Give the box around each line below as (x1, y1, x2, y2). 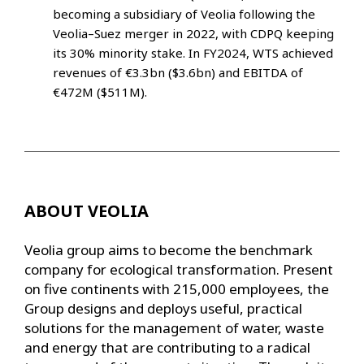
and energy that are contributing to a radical (24, 338, 310, 357)
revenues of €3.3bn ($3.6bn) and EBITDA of (53, 63, 303, 80)
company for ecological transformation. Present (24, 260, 333, 279)
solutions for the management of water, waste (24, 318, 324, 337)
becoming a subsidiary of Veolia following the (53, 5, 315, 22)
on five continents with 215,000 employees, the (24, 279, 329, 298)
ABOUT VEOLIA (24, 200, 149, 222)
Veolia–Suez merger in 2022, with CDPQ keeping (53, 24, 334, 41)
